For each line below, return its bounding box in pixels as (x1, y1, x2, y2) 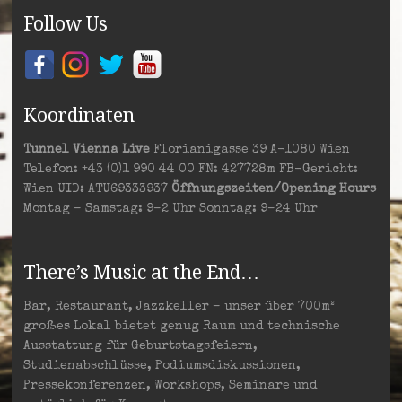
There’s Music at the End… (22, 261, 259, 284)
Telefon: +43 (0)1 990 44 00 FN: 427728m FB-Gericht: (22, 163, 358, 177)
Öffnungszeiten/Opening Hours (170, 183, 376, 197)
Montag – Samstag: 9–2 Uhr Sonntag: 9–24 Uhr (22, 203, 318, 216)
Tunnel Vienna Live (22, 144, 150, 157)
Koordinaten (22, 104, 135, 127)
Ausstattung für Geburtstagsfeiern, (22, 340, 258, 354)
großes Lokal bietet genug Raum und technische (22, 320, 340, 334)
